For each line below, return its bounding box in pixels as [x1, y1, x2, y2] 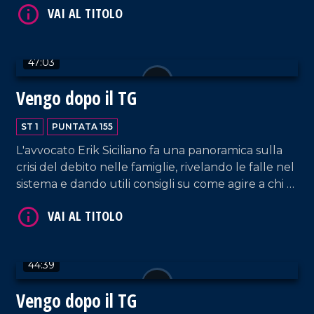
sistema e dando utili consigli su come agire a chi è [16, 177, 294, 191]
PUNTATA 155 [52, 121, 113, 132]
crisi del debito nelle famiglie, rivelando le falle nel [16, 160, 294, 174]
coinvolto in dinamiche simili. [16, 193, 172, 207]
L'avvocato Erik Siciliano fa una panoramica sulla [16, 143, 282, 157]
